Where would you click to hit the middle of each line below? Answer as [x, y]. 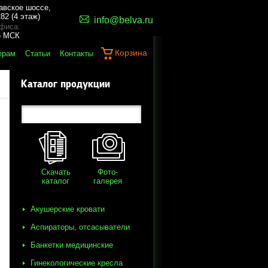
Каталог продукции [66, 85]
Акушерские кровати [68, 209]
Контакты [77, 54]
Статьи [38, 54]
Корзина [131, 53]
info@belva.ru [124, 20]
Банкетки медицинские [72, 245]
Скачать [56, 172]
